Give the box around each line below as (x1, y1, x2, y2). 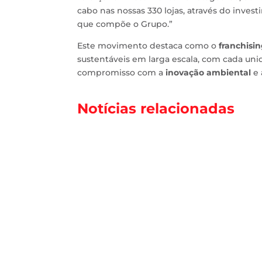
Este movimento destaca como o (77, 40, 219, 51)
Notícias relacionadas (77, 100, 235, 118)
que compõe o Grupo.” (77, 19, 173, 30)
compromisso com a (77, 67, 166, 78)
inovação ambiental (166, 67, 251, 78)
